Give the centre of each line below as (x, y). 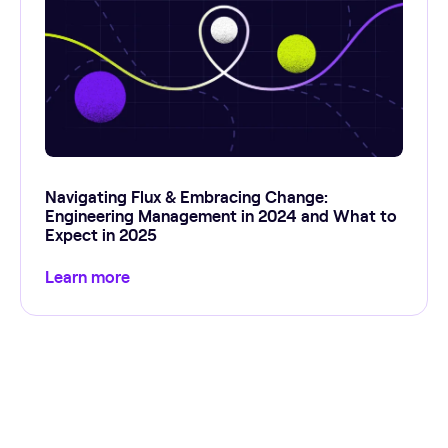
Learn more (87, 275)
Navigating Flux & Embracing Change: (186, 196)
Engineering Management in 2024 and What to (221, 215)
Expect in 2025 (101, 234)
